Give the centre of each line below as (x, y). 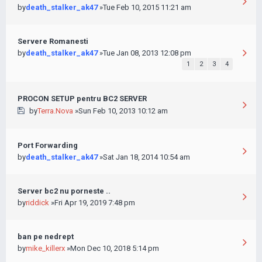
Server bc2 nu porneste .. (64, 191)
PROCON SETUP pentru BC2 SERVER (82, 99)
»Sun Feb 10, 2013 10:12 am (120, 111)
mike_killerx (45, 248)
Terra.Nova (55, 111)
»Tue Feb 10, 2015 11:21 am (144, 7)
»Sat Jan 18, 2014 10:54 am (144, 157)
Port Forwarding (48, 145)
